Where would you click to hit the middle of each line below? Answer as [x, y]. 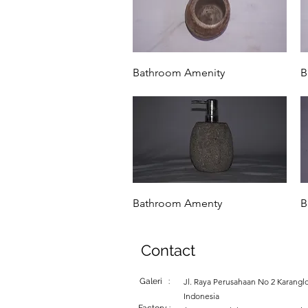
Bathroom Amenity [179, 73]
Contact [168, 251]
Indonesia [201, 296]
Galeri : [155, 282]
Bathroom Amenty [177, 203]
